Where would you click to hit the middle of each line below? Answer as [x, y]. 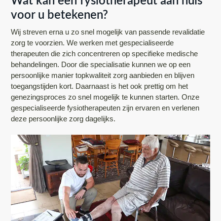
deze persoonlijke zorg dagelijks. [63, 118]
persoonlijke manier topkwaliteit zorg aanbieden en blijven [103, 75]
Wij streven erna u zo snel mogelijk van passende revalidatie [108, 32]
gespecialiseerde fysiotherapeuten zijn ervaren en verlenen [105, 108]
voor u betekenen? [60, 15]
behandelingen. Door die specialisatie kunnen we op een [101, 64]
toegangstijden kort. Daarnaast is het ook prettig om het [100, 86]
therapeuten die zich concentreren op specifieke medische [105, 53]
